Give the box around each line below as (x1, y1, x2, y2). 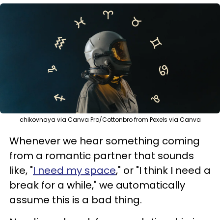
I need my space (33, 163, 116, 177)
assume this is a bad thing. (9, 192, 142, 207)
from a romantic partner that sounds (9, 148, 194, 163)
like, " (9, 163, 33, 177)
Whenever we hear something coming (9, 134, 200, 148)
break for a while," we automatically (9, 178, 185, 192)
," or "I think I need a (116, 163, 211, 177)
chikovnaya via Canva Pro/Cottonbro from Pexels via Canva (19, 115, 201, 124)
